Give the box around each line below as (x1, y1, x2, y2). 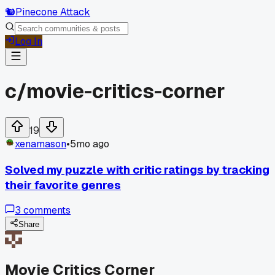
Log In (15, 35, 42, 48)
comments (21, 204, 71, 217)
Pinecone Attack (15, 6, 90, 18)
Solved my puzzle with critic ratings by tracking (5, 161, 269, 177)
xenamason (15, 137, 66, 150)
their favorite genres (5, 177, 121, 193)
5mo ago (70, 137, 109, 150)
